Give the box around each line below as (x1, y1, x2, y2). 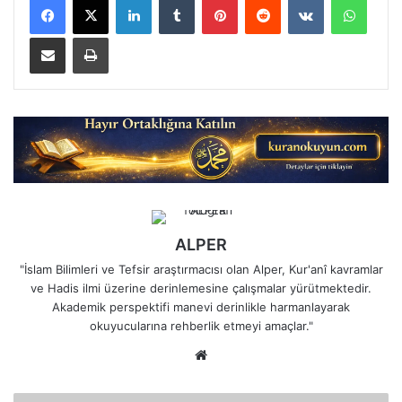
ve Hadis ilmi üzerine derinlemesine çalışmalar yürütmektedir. (31, 281, 371, 296)
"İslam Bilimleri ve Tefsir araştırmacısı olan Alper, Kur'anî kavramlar (19, 262, 383, 277)
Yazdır (108, 30, 142, 45)
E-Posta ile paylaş (65, 30, 100, 45)
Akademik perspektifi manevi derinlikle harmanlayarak (52, 300, 350, 315)
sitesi (211, 367, 245, 385)
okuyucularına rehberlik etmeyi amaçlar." (89, 319, 313, 334)
